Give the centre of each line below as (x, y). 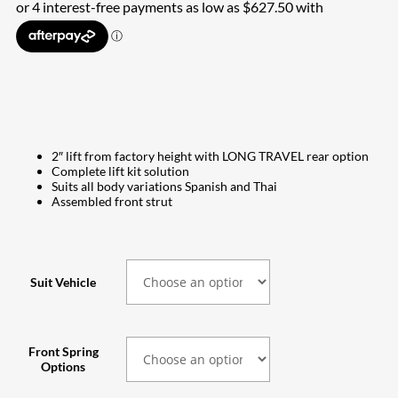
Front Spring (63, 351)
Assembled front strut (112, 201)
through (280, 50)
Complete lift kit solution (120, 171)
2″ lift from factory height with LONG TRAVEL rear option (210, 155)
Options (63, 366)
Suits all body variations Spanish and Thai (164, 186)
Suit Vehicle (63, 282)
